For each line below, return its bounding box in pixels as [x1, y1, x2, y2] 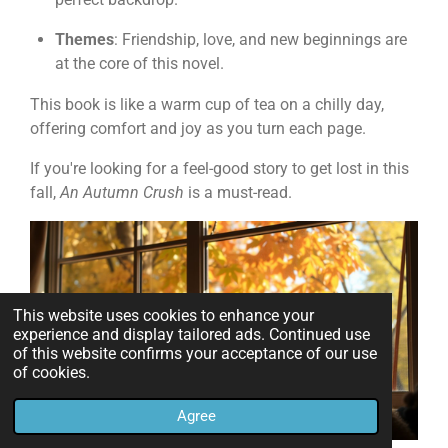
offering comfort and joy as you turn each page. [30, 118, 366, 138]
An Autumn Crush [60, 183, 184, 203]
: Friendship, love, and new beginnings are [113, 30, 407, 50]
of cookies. [13, 362, 91, 382]
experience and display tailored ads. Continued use [13, 324, 371, 344]
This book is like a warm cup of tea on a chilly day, [30, 94, 384, 114]
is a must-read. [184, 183, 292, 203]
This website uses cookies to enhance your [13, 305, 315, 325]
